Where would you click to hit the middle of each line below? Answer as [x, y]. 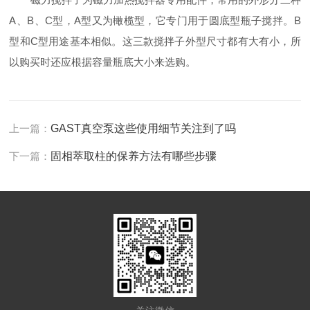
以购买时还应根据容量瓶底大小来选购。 [103, 62]
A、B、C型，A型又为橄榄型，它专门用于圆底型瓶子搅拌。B [155, 20]
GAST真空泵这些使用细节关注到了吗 [144, 128]
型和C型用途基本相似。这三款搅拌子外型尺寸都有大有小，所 [155, 41]
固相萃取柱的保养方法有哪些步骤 [134, 156]
